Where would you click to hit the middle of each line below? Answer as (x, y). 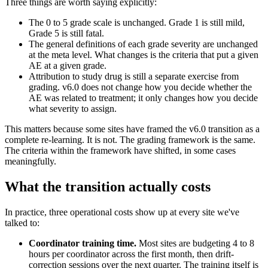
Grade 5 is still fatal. (66, 33)
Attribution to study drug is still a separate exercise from (134, 77)
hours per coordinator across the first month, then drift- (131, 254)
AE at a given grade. (68, 66)
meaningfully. (31, 162)
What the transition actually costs (108, 187)
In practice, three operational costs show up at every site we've (122, 212)
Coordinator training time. (83, 243)
